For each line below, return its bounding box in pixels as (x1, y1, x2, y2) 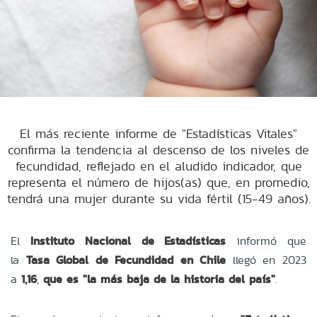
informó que (226, 232, 307, 249)
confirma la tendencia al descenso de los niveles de (8, 140, 309, 158)
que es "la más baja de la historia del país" (43, 270, 275, 287)
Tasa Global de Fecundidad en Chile (25, 251, 226, 268)
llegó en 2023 (232, 251, 307, 268)
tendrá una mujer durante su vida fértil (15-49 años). (6, 189, 311, 207)
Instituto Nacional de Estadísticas (30, 232, 226, 249)
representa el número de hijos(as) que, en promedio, (7, 173, 310, 191)
